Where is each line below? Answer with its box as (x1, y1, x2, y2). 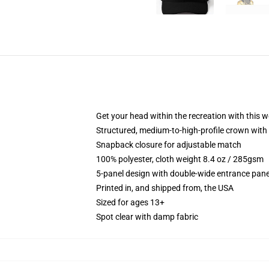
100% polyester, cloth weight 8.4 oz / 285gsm (96, 154, 264, 164)
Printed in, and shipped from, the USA (96, 183, 234, 193)
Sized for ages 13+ (96, 198, 165, 207)
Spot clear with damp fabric (96, 212, 198, 222)
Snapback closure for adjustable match (96, 140, 241, 150)
